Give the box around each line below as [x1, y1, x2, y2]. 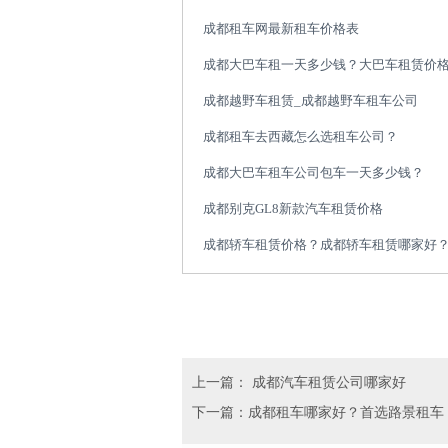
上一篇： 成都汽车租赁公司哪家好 [192, 375, 406, 390]
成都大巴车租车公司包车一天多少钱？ [203, 165, 424, 180]
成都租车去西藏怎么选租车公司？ [203, 129, 398, 144]
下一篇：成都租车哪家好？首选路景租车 [192, 405, 444, 420]
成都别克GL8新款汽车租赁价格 [203, 201, 383, 216]
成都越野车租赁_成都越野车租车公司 [203, 93, 418, 108]
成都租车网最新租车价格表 [203, 21, 359, 36]
